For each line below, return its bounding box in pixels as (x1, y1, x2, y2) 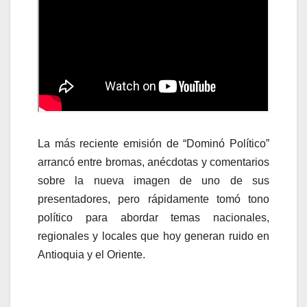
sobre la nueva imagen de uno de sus (38, 175, 269, 187)
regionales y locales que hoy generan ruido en (38, 230, 269, 243)
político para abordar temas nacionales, (38, 212, 269, 224)
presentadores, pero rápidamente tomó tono (38, 193, 269, 206)
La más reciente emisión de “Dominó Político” (38, 138, 269, 150)
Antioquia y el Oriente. (38, 249, 145, 261)
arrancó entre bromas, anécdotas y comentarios (38, 156, 269, 169)
